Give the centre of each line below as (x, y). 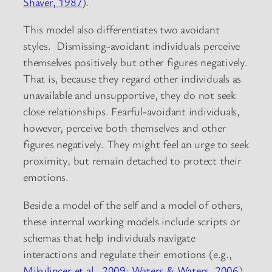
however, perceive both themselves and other (125, 128)
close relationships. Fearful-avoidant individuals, (131, 111)
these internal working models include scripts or (132, 221)
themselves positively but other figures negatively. (135, 62)
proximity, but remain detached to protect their (132, 161)
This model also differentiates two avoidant (121, 29)
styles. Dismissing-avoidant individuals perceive (132, 46)
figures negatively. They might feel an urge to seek (136, 144)
